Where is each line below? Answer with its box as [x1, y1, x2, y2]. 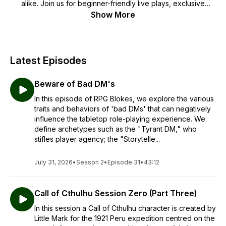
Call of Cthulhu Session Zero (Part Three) [34, 188, 197, 198]
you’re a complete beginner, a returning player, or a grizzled [12, 19, 214, 28]
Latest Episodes [10, 54, 87, 67]
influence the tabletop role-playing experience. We [34, 115, 205, 123]
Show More [91, 10, 135, 20]
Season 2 [76, 158, 104, 166]
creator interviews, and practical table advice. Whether [22, 9, 204, 18]
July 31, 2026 [34, 158, 73, 166]
